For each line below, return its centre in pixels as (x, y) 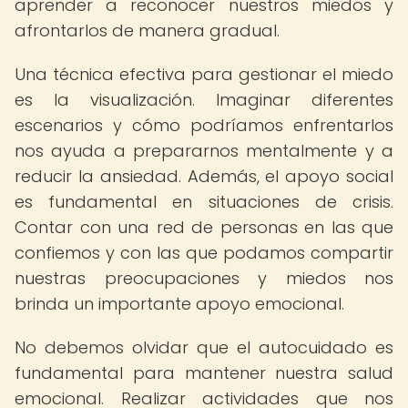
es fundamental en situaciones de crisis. (204, 202)
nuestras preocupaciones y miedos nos (204, 278)
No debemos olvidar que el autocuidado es (204, 347)
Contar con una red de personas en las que (204, 227)
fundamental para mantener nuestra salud (204, 373)
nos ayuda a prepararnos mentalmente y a (204, 151)
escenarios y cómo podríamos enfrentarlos (204, 125)
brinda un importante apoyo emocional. (179, 304)
